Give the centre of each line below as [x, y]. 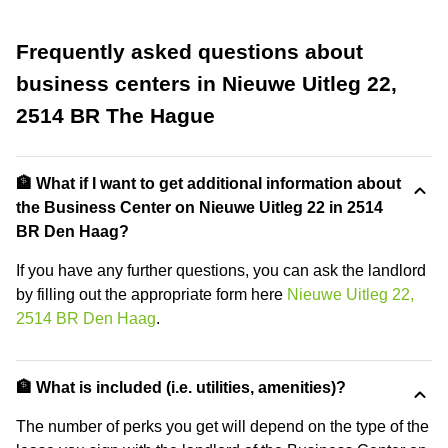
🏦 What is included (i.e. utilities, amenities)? [181, 387]
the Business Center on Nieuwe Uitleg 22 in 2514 [199, 207]
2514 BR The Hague [115, 115]
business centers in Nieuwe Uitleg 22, [206, 83]
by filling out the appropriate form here [151, 294]
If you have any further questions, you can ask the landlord [221, 270]
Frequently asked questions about [189, 51]
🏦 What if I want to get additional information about [208, 183]
